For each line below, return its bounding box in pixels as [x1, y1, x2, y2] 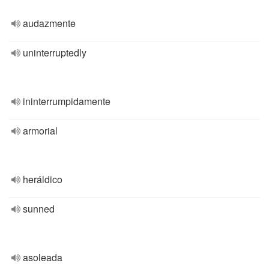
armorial [23, 124, 58, 138]
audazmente [23, 16, 76, 30]
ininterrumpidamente [23, 94, 110, 108]
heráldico [23, 172, 62, 186]
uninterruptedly [23, 46, 86, 59]
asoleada [23, 250, 62, 264]
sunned [23, 202, 55, 216]
